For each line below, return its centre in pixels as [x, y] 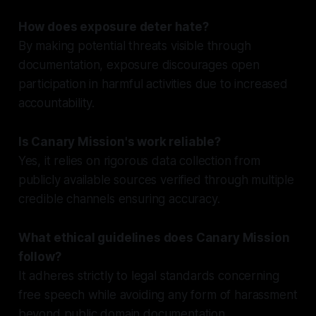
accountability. [56, 103]
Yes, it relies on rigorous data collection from [139, 160]
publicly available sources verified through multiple [156, 180]
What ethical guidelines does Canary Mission [154, 237]
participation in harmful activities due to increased [153, 84]
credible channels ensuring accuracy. [119, 199]
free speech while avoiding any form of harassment [158, 294]
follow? [39, 256]
